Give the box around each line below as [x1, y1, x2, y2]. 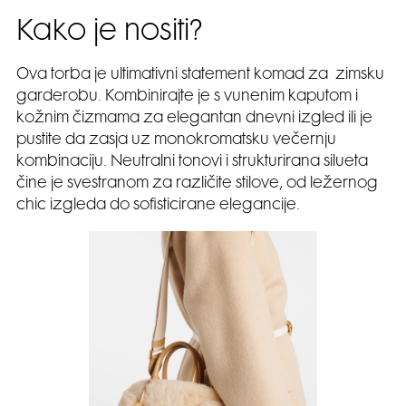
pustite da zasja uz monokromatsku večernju [16, 133, 336, 149]
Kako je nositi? [16, 19, 202, 48]
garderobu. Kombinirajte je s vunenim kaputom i [16, 90, 358, 105]
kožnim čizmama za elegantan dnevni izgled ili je [16, 111, 372, 127]
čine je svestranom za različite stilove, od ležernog [16, 177, 378, 192]
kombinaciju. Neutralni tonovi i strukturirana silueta [16, 155, 368, 170]
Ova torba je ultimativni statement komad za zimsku [16, 68, 384, 83]
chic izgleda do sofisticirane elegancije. [16, 198, 300, 214]
